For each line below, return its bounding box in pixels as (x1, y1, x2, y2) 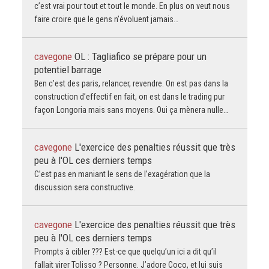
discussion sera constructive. (34, 182, 135, 192)
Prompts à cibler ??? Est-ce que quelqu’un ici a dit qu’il (34, 246, 217, 256)
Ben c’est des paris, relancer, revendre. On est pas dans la (34, 78, 228, 88)
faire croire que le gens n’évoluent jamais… (34, 14, 178, 24)
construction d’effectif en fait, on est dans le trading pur (34, 91, 225, 101)
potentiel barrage (34, 63, 101, 76)
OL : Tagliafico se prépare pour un (74, 50, 207, 62)
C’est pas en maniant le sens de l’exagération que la (34, 169, 210, 179)
